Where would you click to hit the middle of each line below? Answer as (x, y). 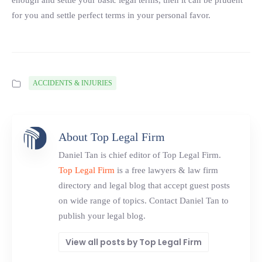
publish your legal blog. (102, 216)
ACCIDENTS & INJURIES (73, 83)
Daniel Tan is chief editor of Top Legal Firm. (140, 155)
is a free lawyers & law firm (166, 170)
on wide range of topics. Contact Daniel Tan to (144, 201)
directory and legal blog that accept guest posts (144, 185)
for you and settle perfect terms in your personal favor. (111, 15)
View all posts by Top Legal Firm (134, 242)
